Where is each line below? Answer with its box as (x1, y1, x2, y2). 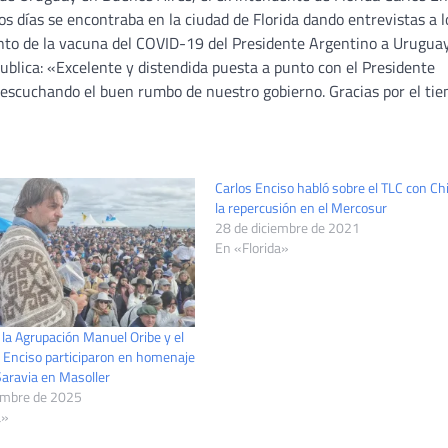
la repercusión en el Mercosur (215, 196, 387, 218)
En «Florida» (215, 236, 289, 258)
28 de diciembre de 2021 (215, 216, 360, 238)
